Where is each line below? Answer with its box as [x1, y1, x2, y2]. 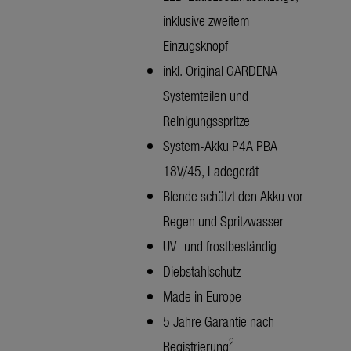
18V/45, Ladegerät [163, 161, 259, 181]
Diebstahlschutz [163, 261, 241, 281]
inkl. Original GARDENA [163, 60, 277, 81]
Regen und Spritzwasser [163, 211, 284, 231]
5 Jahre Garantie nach [163, 311, 274, 331]
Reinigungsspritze [163, 110, 250, 131]
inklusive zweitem [163, 10, 249, 31]
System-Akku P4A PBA [163, 136, 277, 156]
